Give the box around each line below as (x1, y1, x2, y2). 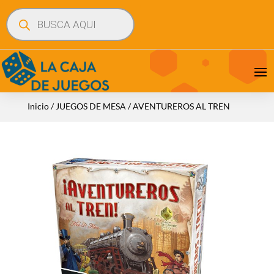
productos (6, 23, 45, 34)
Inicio (27, 100, 49, 111)
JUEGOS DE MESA (55, 100, 126, 111)
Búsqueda (6, 6, 43, 17)
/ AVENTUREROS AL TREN (125, 100, 230, 111)
